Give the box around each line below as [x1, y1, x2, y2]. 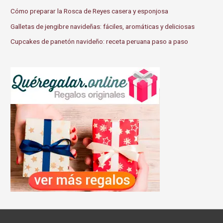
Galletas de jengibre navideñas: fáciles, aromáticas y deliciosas [10, 22, 195, 30]
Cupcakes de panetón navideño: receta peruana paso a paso [10, 37, 189, 46]
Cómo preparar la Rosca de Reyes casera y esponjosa [10, 7, 169, 15]
